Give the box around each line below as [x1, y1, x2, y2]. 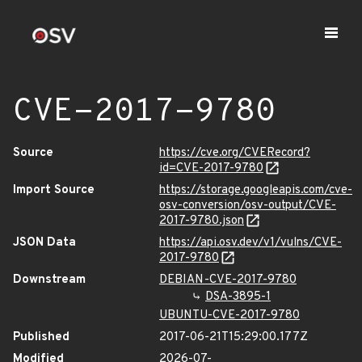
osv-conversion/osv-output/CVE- [159, 198, 336, 213]
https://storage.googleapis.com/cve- [159, 183, 352, 198]
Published [13, 330, 69, 345]
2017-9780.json [159, 213, 244, 229]
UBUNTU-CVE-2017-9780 [159, 308, 300, 323]
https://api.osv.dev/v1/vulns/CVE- [159, 235, 342, 250]
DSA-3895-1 [205, 289, 271, 305]
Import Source [13, 183, 95, 198]
